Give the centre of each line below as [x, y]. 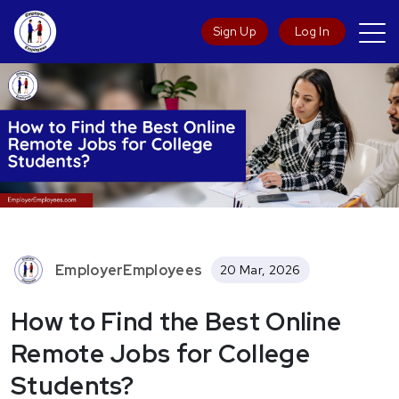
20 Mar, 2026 [261, 270]
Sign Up [235, 32]
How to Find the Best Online [176, 322]
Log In [312, 32]
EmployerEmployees [129, 270]
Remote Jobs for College [160, 354]
